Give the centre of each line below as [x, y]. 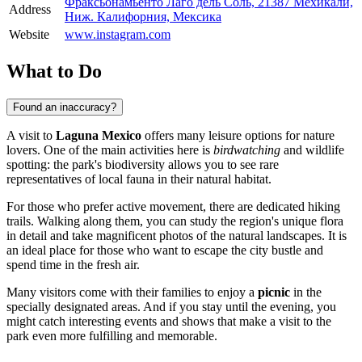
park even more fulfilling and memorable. [112, 335]
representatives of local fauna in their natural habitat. [139, 179]
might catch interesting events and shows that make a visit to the [169, 321]
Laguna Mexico [99, 135]
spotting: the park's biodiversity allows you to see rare [143, 164]
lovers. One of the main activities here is [110, 149]
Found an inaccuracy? [65, 107]
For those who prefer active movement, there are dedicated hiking [173, 206]
